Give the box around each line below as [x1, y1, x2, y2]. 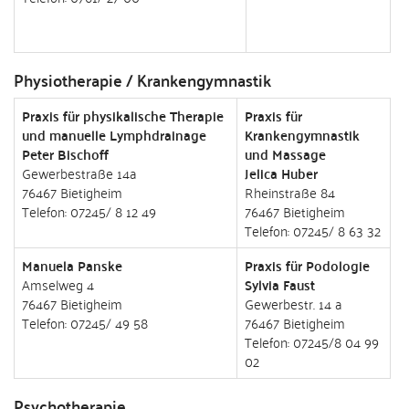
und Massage [245, 142, 326, 166]
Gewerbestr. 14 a [245, 291, 342, 315]
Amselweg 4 [22, 272, 94, 296]
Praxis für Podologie [245, 253, 370, 278]
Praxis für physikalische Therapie [22, 103, 224, 128]
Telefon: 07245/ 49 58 [22, 310, 148, 334]
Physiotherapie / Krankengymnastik [14, 65, 271, 95]
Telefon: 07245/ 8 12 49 [22, 199, 156, 223]
